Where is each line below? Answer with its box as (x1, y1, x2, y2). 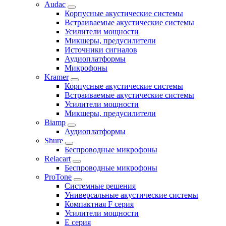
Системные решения (65, 181, 136, 190)
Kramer (44, 72, 69, 81)
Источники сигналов (65, 45, 137, 54)
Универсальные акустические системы (65, 190, 198, 199)
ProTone (44, 172, 72, 181)
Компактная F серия (65, 199, 134, 208)
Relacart (44, 154, 71, 163)
